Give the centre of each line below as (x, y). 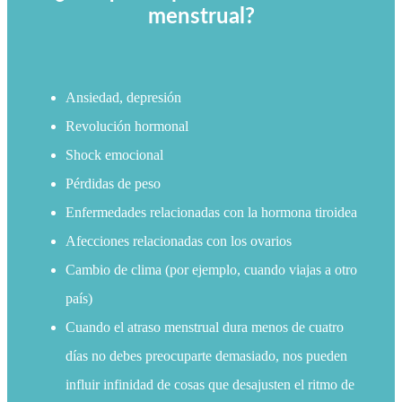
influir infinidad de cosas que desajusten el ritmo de (210, 385)
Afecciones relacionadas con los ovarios (179, 241)
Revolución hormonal (127, 127)
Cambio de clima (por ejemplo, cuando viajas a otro (211, 270)
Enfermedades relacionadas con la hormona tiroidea (211, 213)
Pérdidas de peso (113, 184)
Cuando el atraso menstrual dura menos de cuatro (205, 328)
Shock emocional (114, 155)
